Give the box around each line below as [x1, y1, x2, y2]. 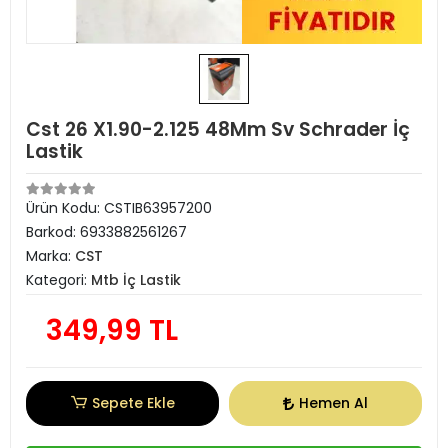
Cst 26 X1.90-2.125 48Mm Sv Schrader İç [26, 116, 410, 143]
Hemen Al [299, 393, 368, 413]
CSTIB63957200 [104, 198, 212, 218]
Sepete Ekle [91, 393, 175, 413]
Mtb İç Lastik [91, 270, 181, 290]
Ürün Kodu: [26, 198, 104, 218]
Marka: [26, 246, 75, 266]
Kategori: [26, 270, 91, 290]
